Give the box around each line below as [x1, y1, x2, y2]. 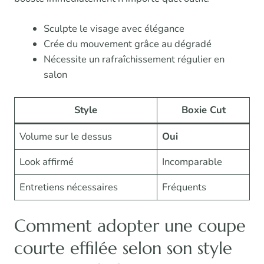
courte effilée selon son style [14, 237, 232, 259]
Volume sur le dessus [19, 129, 113, 143]
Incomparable [162, 154, 223, 169]
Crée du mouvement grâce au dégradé [43, 37, 212, 51]
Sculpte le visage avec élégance [43, 21, 184, 35]
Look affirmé [19, 154, 74, 169]
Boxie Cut [181, 103, 226, 117]
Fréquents [162, 180, 207, 194]
